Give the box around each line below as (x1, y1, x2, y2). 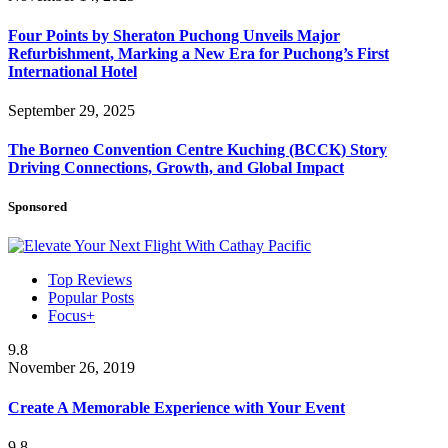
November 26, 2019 (8, 359, 135, 377)
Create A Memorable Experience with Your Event (8, 398, 345, 416)
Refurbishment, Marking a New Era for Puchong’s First (8, 44, 389, 62)
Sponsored (8, 199, 67, 215)
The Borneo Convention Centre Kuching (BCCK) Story (8, 141, 387, 159)
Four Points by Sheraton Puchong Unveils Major (8, 26, 340, 44)
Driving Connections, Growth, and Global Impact (8, 159, 344, 177)
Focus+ (48, 307, 95, 325)
